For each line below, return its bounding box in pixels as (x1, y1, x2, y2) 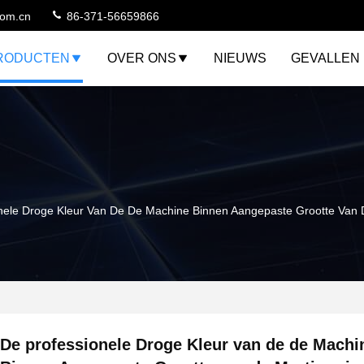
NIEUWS (214, 51, 266, 65)
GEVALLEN (291, 51, 360, 65)
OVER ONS (107, 51, 176, 65)
